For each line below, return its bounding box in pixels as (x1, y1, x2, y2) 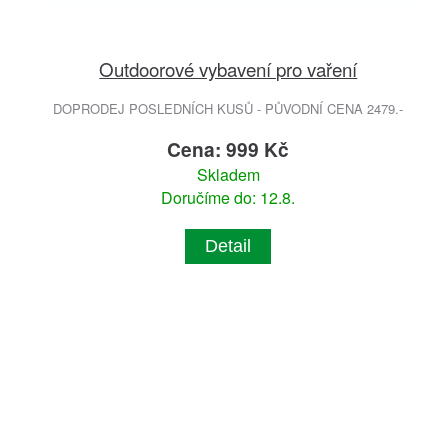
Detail (205, 236, 252, 257)
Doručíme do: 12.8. (161, 186, 296, 210)
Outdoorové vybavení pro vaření (99, 55, 358, 83)
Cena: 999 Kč (167, 135, 290, 164)
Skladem (196, 163, 260, 187)
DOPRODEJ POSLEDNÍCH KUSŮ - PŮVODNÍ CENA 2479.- (53, 99, 404, 119)
